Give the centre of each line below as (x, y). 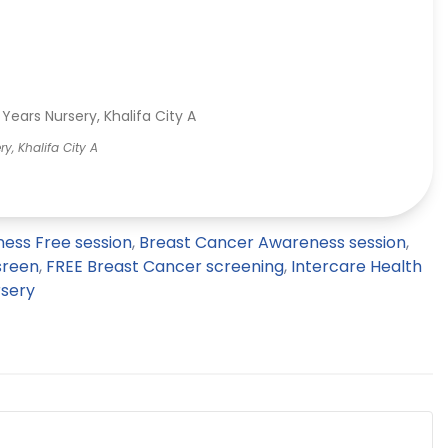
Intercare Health (356, 267)
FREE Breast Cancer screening (165, 267)
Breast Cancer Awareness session (272, 243)
